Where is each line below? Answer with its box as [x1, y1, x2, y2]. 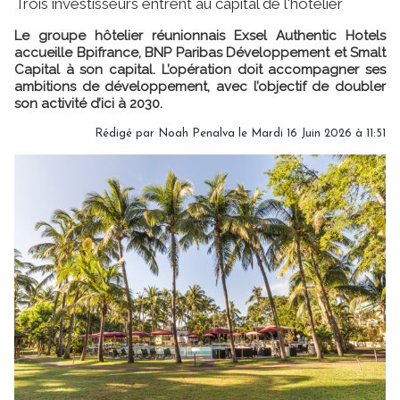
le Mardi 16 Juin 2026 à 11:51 [235, 127, 386, 139]
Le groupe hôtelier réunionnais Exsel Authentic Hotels [14, 27, 386, 44]
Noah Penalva [158, 127, 235, 139]
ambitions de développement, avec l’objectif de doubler [14, 78, 386, 95]
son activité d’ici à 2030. [14, 95, 162, 112]
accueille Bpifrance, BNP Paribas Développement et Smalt [14, 44, 386, 61]
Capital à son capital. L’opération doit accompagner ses [14, 61, 386, 78]
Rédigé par [95, 127, 158, 139]
